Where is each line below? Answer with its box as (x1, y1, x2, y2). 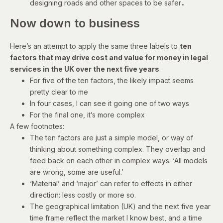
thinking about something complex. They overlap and (30, 144, 205, 153)
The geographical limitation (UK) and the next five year (30, 202, 211, 211)
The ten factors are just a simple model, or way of (30, 133, 193, 142)
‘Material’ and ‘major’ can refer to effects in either (30, 179, 192, 188)
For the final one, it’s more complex (30, 110, 145, 119)
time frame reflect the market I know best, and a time (30, 213, 202, 222)
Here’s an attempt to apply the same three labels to (10, 41, 180, 50)
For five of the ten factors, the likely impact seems (30, 76, 194, 85)
